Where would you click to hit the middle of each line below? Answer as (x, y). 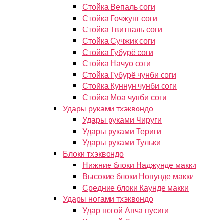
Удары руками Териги (122, 131)
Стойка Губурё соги (118, 52)
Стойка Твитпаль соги (122, 29)
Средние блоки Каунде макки (136, 187)
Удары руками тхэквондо (108, 108)
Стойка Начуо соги (117, 63)
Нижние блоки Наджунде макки (139, 165)
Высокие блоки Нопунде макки (138, 176)
